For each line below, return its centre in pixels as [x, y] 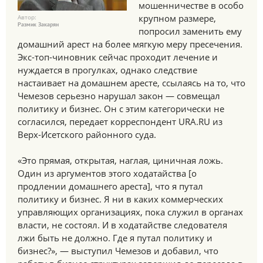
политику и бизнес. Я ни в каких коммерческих [120, 199]
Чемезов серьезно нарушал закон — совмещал [119, 96]
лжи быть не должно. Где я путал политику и [115, 238]
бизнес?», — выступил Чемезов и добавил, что [118, 251]
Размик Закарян [38, 25]
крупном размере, [177, 18]
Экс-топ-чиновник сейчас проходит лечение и [118, 57]
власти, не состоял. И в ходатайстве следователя [122, 225]
